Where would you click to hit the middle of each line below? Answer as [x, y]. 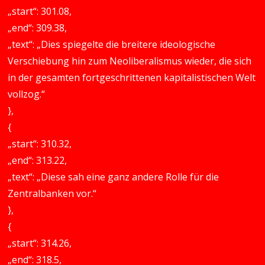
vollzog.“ [27, 94]
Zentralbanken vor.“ [52, 193]
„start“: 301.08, [40, 11]
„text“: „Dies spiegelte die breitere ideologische [112, 44]
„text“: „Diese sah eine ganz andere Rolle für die [114, 177]
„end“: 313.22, [38, 160]
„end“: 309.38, [38, 28]
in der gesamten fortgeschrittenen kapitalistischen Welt [132, 77]
